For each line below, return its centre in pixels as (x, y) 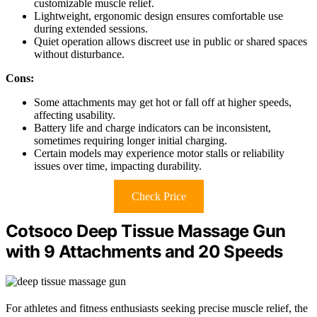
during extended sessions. (91, 28)
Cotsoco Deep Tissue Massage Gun (146, 231)
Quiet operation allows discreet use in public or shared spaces (171, 41)
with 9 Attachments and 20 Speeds (144, 251)
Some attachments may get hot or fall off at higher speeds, (163, 102)
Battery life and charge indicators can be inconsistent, (152, 127)
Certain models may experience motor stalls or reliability (159, 153)
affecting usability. (75, 115)
